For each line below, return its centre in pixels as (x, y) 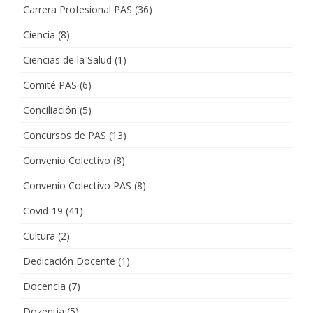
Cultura (39, 235)
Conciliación (50, 110)
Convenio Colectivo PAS (77, 185)
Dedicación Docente (69, 261)
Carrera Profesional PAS (78, 9)
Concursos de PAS (65, 135)
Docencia (44, 286)
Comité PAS (50, 85)
